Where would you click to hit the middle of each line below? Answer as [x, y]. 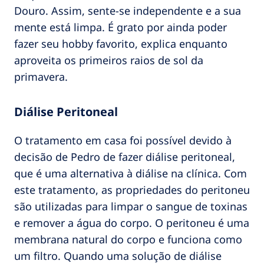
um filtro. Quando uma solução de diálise [118, 255]
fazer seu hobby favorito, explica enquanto [121, 43]
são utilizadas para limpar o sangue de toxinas [131, 206]
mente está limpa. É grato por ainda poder [121, 27]
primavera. [41, 76]
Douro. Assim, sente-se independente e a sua [128, 10]
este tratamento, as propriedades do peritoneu [132, 189]
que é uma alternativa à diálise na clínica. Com [131, 173]
